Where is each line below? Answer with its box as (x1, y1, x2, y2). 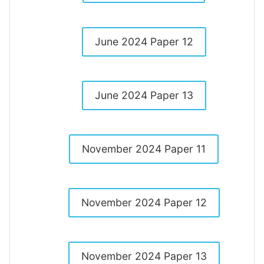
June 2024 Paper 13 (94, 89, 193, 101)
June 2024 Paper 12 (94, 35, 193, 48)
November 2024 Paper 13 (81, 250, 207, 262)
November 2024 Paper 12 (81, 196, 207, 209)
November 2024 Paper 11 (82, 143, 206, 155)
